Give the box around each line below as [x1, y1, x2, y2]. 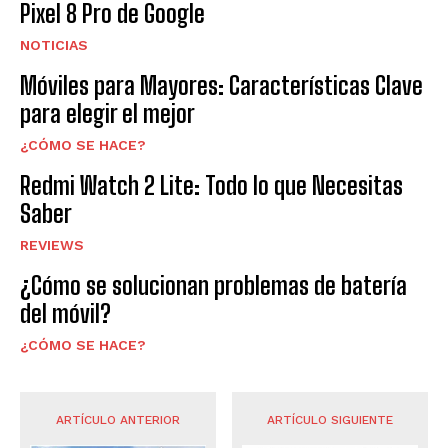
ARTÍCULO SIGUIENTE [267, 413, 394, 428]
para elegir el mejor [20, 99, 195, 129]
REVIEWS [20, 237, 84, 254]
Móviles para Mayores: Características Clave [20, 71, 423, 101]
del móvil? [20, 299, 111, 329]
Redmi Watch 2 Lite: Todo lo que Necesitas [20, 171, 403, 201]
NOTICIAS [20, 37, 88, 54]
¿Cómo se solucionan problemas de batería [20, 271, 407, 301]
